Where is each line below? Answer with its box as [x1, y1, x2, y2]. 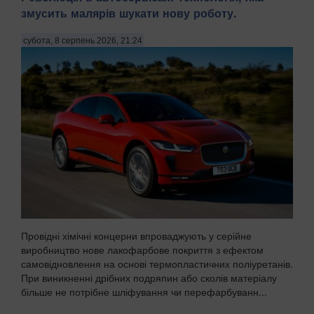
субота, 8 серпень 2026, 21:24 [23, 35, 142, 46]
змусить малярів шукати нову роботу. [21, 5, 237, 22]
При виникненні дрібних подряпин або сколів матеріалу [21, 270, 277, 285]
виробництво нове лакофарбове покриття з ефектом [21, 242, 264, 257]
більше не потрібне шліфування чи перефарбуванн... [21, 284, 267, 299]
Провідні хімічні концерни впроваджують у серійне [21, 228, 252, 243]
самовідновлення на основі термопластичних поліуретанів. [21, 256, 293, 271]
